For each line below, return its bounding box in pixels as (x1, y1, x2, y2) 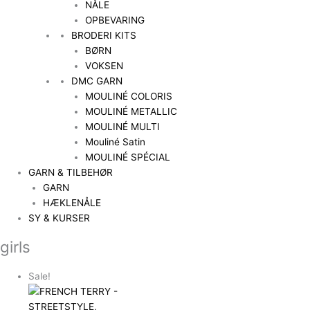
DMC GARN (71, 75, 122, 86)
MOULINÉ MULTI (85, 120, 161, 132)
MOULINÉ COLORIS (85, 90, 173, 102)
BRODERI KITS (71, 29, 136, 41)
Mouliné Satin (85, 136, 146, 147)
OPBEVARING (85, 14, 145, 26)
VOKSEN (85, 60, 124, 71)
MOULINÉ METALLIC (85, 105, 178, 117)
